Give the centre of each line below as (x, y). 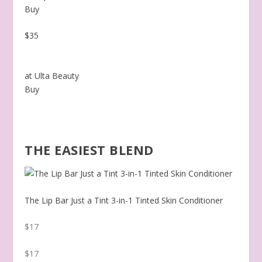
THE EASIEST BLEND (89, 149)
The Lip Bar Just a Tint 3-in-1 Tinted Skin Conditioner (124, 200)
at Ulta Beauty (52, 75)
